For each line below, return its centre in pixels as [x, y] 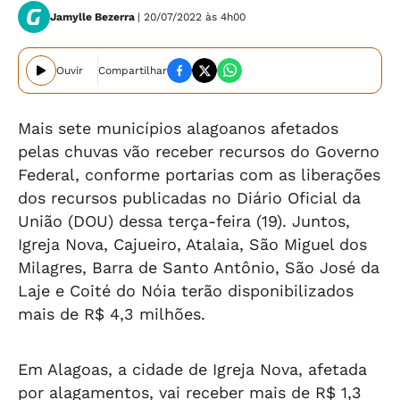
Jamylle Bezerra [94, 17]
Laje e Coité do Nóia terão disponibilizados [186, 291]
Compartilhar [133, 71]
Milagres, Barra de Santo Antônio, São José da [199, 267]
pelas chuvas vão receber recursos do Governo [199, 151]
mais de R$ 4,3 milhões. [112, 314]
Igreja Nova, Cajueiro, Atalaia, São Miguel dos [192, 244]
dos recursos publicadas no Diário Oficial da [189, 198]
